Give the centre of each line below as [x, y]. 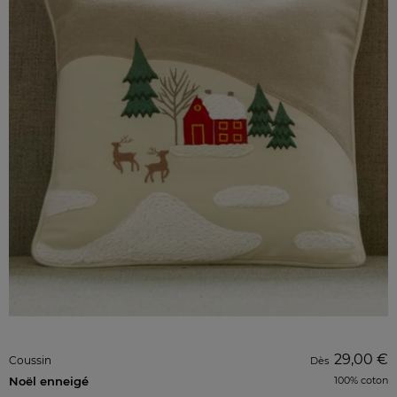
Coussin [30, 360]
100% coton [361, 380]
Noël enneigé [49, 381]
